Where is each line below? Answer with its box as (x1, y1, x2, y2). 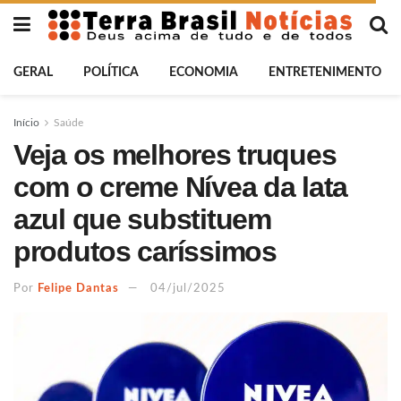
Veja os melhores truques (13, 139, 337, 171)
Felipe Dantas (38, 282, 119, 294)
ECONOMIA (169, 66, 238, 79)
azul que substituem (13, 203, 271, 235)
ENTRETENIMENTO (269, 66, 381, 79)
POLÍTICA (83, 66, 139, 79)
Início (13, 117, 39, 128)
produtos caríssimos (13, 235, 277, 268)
